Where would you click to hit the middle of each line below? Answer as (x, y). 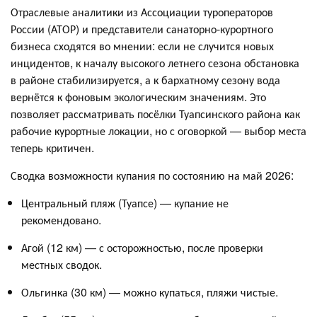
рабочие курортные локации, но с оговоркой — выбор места (158, 130)
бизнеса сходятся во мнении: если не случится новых (142, 45)
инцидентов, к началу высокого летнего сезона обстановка (155, 62)
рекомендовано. (61, 219)
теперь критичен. (52, 147)
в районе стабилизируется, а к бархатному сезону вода (145, 79)
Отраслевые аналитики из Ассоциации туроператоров (142, 11)
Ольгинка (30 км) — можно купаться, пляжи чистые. (150, 292)
